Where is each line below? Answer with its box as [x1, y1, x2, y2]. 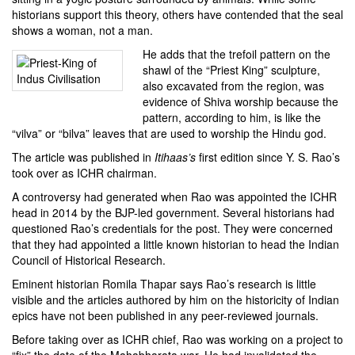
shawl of [142, 61, 187, 78]
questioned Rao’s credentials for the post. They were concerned [12, 219, 333, 236]
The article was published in [12, 148, 155, 165]
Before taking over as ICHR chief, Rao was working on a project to [12, 330, 343, 347]
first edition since [196, 148, 286, 165]
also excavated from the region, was [142, 77, 324, 94]
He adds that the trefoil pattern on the [142, 45, 330, 62]
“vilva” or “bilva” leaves [12, 124, 125, 141]
